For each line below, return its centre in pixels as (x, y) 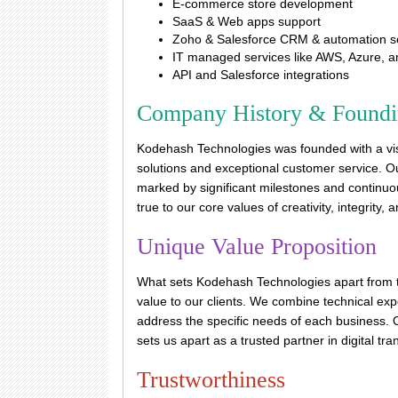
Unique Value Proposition (257, 247)
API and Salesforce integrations (261, 75)
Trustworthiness (211, 380)
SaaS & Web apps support (247, 21)
